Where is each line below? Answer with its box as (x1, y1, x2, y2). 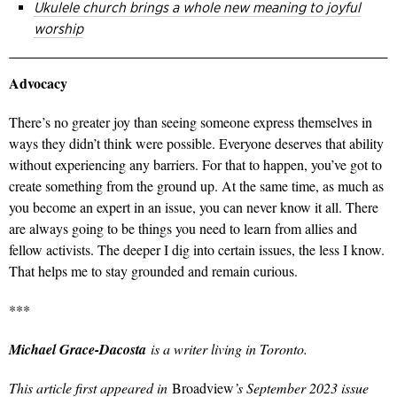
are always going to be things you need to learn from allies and (9, 219, 357, 238)
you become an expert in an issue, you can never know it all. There (9, 198, 378, 217)
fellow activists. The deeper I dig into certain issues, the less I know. (9, 240, 385, 260)
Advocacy (9, 73, 67, 94)
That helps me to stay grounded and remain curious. (9, 261, 298, 281)
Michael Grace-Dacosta (9, 339, 146, 360)
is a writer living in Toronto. (146, 339, 307, 359)
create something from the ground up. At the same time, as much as (9, 176, 384, 196)
